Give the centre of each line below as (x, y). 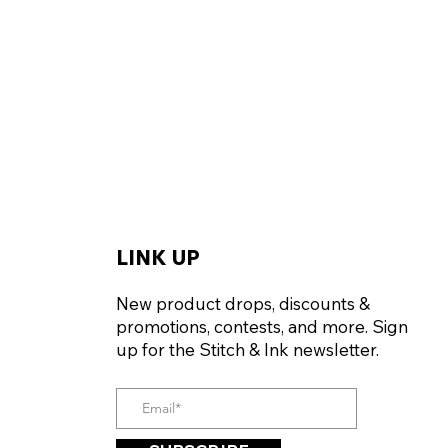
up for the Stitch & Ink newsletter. (247, 349)
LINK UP (158, 257)
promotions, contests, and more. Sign (262, 326)
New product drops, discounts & (243, 303)
